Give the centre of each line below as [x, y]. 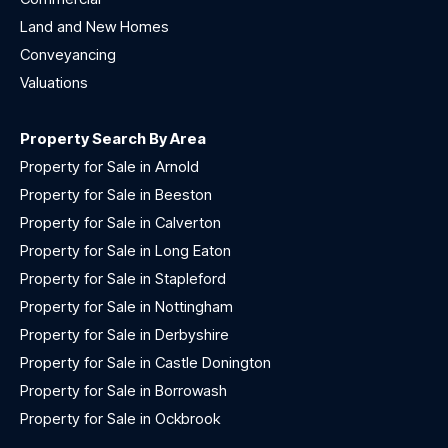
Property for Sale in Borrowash [123, 391]
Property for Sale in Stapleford [123, 279]
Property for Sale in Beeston [116, 195]
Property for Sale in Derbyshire [124, 335]
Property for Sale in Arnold [109, 167]
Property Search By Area [113, 139]
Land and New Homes [94, 27]
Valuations [54, 83]
